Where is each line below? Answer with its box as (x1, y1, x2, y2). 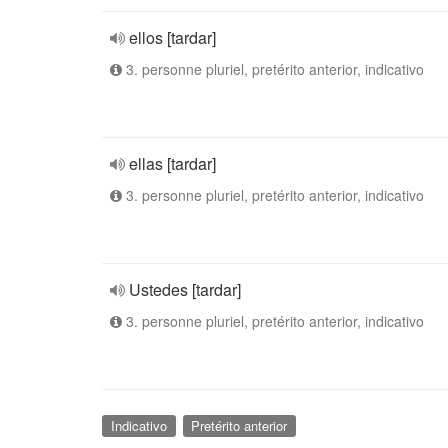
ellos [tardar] (129, 26, 216, 49)
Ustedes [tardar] (129, 278, 241, 301)
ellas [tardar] (129, 152, 216, 175)
